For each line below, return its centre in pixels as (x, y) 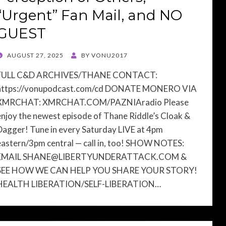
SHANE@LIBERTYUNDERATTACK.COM (101, 157)
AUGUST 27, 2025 (35, 55)
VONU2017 (109, 55)
